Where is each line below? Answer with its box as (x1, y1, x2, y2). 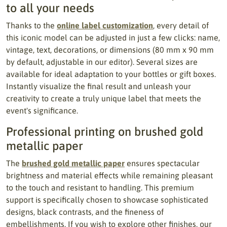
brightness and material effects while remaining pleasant (6, 171, 213, 180)
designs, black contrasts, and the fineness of (6, 207, 164, 216)
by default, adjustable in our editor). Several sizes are (6, 57, 198, 66)
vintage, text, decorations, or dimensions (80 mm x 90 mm (6, 45, 214, 54)
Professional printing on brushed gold (6, 125, 203, 138)
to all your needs (6, 1, 94, 15)
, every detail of (153, 21, 209, 30)
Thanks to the (6, 21, 57, 30)
